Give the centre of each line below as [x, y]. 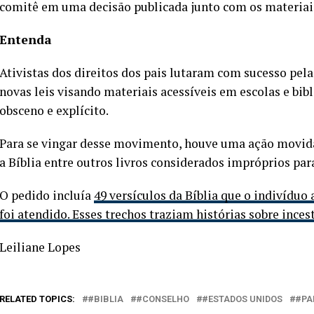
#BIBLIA [105, 299]
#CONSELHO [163, 299]
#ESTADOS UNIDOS [242, 299]
